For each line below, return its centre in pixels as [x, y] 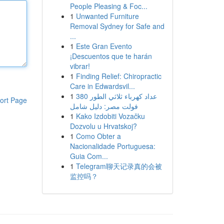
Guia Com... [89, 156]
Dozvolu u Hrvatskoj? [103, 126]
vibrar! [80, 66]
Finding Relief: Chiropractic [118, 76]
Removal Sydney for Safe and [117, 26]
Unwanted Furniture [107, 16]
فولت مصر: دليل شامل [104, 106]
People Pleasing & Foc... [108, 6]
